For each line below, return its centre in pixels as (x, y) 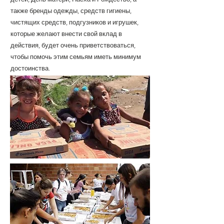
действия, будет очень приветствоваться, (73, 45)
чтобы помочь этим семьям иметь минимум (76, 57)
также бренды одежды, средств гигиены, (71, 11)
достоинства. (30, 68)
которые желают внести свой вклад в (66, 34)
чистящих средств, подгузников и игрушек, (74, 22)
